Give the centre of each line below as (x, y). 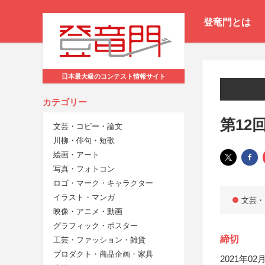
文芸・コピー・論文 (88, 127)
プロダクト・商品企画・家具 (103, 254)
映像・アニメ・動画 (88, 212)
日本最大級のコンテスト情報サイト (114, 77)
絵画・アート (76, 155)
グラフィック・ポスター (96, 226)
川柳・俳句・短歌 (84, 141)
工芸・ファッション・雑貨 (99, 240)
